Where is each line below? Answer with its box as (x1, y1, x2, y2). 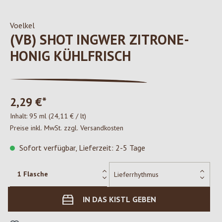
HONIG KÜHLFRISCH (10, 47, 131, 65)
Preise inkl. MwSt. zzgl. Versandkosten (10, 123, 123, 132)
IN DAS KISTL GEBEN (82, 194, 156, 204)
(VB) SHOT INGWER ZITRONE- (10, 30, 189, 49)
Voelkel (10, 20, 35, 30)
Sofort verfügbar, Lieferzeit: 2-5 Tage (17, 143, 145, 153)
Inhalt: (10, 111, 29, 120)
